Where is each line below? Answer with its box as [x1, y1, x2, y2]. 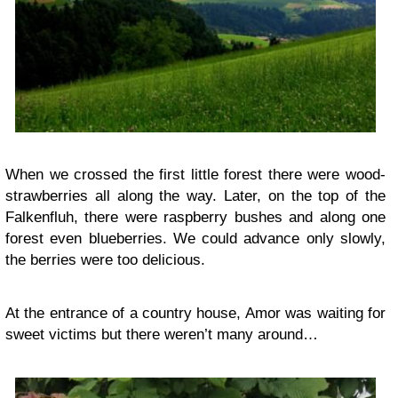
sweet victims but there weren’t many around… [5, 326, 318, 344]
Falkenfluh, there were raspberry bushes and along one [5, 209, 386, 227]
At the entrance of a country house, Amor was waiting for [5, 305, 386, 322]
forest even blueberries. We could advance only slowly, [5, 230, 386, 248]
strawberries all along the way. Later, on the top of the [5, 187, 386, 205]
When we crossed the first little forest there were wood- [5, 166, 386, 184]
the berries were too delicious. [5, 251, 205, 269]
